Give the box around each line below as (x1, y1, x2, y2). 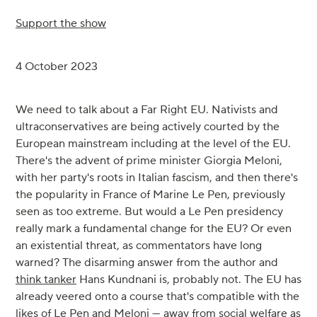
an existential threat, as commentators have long (16, 238, 262, 253)
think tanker (16, 272, 76, 287)
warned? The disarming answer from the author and (16, 255, 278, 270)
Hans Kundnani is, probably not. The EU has (76, 272, 301, 287)
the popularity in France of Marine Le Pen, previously (16, 188, 285, 202)
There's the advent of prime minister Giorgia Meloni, (16, 154, 282, 168)
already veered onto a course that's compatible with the (16, 289, 299, 304)
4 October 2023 (16, 59, 98, 74)
